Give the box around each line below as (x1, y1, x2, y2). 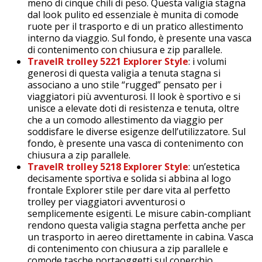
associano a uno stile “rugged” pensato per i (27, 78, 222, 91)
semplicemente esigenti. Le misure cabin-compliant (27, 206, 251, 220)
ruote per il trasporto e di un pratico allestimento (27, 19, 243, 33)
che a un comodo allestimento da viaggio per (27, 113, 223, 126)
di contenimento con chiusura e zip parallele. (27, 43, 222, 56)
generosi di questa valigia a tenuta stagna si (27, 66, 220, 80)
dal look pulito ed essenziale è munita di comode (27, 8, 239, 21)
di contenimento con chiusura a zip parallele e (27, 242, 228, 255)
